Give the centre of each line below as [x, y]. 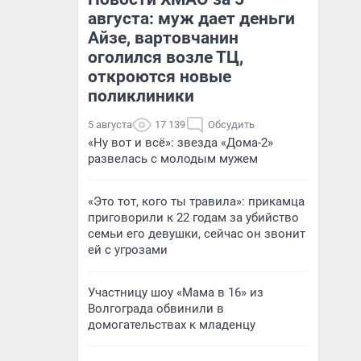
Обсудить [231, 124]
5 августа [110, 124]
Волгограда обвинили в [156, 309]
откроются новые [160, 77]
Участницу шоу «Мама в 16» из [176, 293]
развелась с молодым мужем [173, 159]
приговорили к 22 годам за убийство [193, 218]
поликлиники [141, 96]
